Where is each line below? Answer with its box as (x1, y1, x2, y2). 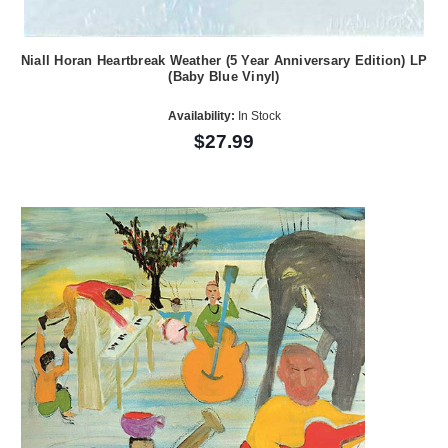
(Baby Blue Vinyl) (168, 68, 280, 84)
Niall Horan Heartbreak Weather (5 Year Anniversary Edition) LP (20, 52, 428, 68)
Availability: (167, 109, 235, 124)
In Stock (234, 109, 281, 124)
